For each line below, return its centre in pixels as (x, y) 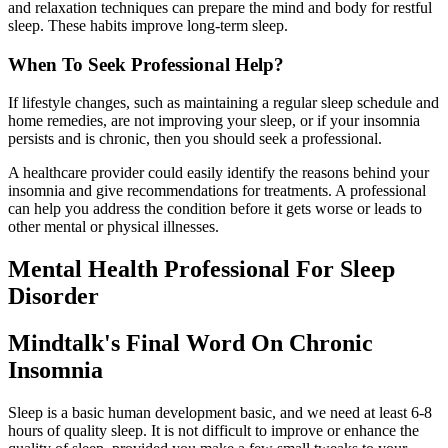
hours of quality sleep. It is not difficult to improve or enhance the (213, 431)
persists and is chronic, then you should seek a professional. (195, 139)
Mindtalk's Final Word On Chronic (190, 343)
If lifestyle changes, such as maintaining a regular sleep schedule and (223, 103)
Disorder (53, 296)
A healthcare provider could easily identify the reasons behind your (218, 173)
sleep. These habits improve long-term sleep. (148, 25)
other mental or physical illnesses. (113, 227)
